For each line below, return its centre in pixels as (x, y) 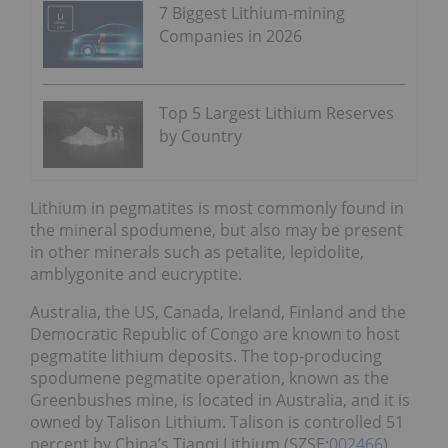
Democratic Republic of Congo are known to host (215, 333)
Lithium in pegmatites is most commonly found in (217, 207)
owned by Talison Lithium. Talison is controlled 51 (217, 421)
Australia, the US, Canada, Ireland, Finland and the (218, 311)
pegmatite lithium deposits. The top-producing (206, 355)
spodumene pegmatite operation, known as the (209, 377)
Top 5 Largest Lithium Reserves (276, 112)
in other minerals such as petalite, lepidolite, (197, 251)
